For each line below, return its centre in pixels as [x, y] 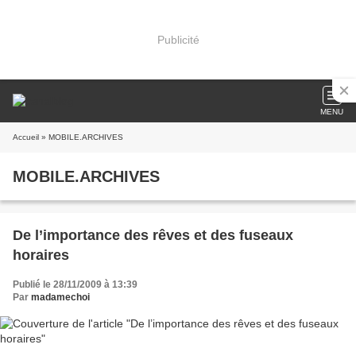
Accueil [26, 137]
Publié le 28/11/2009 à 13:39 [75, 284]
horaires [41, 255]
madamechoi [60, 297]
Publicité [178, 39]
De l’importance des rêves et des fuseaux [153, 235]
